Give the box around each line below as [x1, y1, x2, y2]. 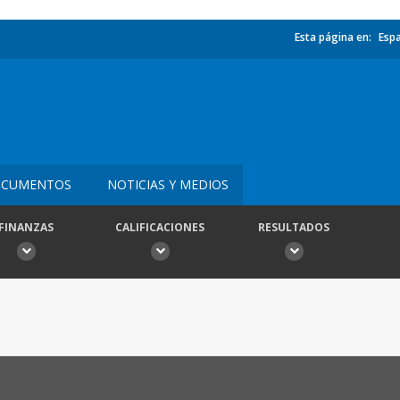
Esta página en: [295, 29, 371, 45]
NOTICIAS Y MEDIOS [107, 176, 229, 193]
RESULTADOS [258, 220, 329, 235]
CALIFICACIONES [115, 220, 204, 235]
